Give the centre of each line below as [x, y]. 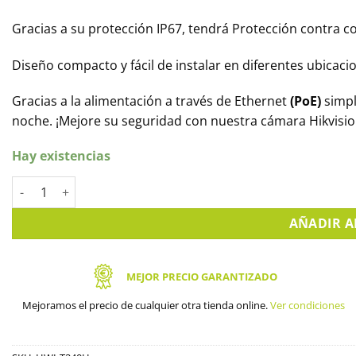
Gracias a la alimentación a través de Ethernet [151, 101]
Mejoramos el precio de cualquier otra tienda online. [147, 306]
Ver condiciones [308, 306]
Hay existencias [61, 156]
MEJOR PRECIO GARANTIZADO [201, 277]
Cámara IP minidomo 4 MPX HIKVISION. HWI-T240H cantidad [179, 185]
